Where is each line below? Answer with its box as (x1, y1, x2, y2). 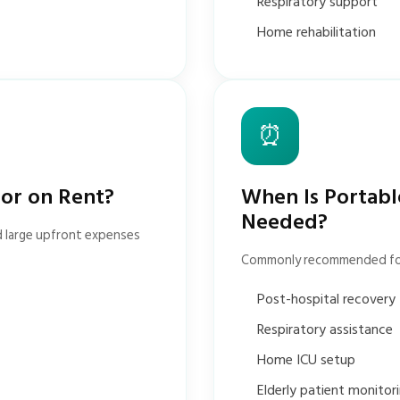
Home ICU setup (257, 348, 355, 371)
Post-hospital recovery (257, 287, 396, 311)
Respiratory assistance (257, 318, 393, 341)
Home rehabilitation (257, 21, 376, 44)
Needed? (241, 204, 328, 239)
